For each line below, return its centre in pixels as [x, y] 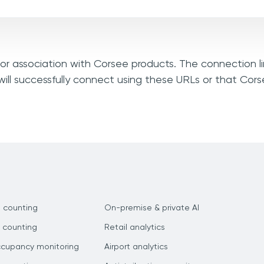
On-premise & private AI [152, 208]
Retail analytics [135, 227]
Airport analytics [136, 247]
